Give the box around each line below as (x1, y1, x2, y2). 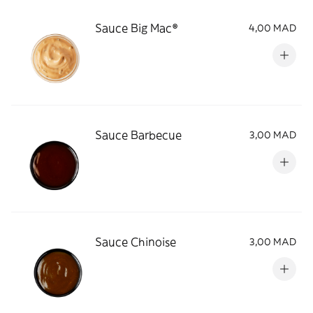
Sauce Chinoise (95, 235, 176, 249)
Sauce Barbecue (95, 128, 182, 142)
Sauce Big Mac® (95, 21, 177, 35)
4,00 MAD (249, 22, 296, 34)
